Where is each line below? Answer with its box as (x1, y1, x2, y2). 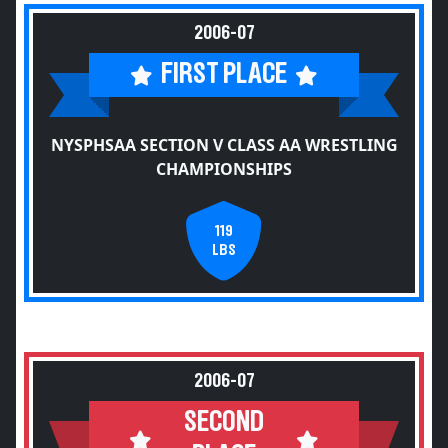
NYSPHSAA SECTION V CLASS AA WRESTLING (50, 134, 398, 156)
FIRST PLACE (161, 60, 287, 89)
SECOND (184, 408, 264, 437)
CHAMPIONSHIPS (156, 158, 292, 180)
